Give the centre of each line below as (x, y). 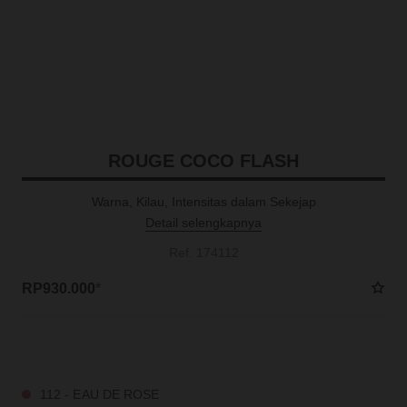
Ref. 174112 (203, 253)
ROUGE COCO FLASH (203, 161)
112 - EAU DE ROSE (99, 394)
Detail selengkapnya (203, 223)
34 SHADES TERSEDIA (81, 349)
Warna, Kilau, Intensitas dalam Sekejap (203, 202)
